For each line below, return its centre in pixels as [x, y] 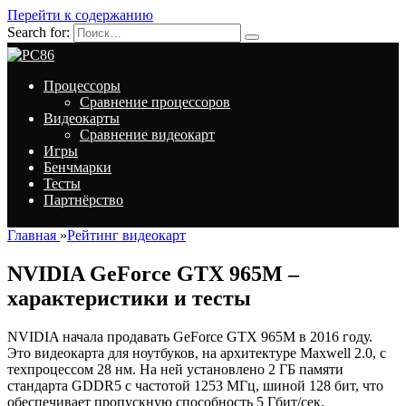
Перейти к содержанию [80, 15]
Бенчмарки [77, 167]
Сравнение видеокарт [147, 135]
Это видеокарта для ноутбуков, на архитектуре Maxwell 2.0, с [197, 353]
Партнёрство [83, 200]
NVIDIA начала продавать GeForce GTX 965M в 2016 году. [190, 336]
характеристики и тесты [129, 298]
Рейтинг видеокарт [126, 235]
